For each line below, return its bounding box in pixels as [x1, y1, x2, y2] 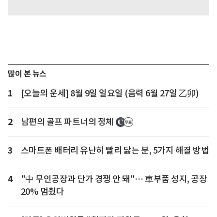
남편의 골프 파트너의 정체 [20, 116, 114, 127]
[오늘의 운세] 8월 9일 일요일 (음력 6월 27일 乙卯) [20, 87, 199, 99]
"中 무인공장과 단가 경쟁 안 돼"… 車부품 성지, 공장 [20, 173, 207, 185]
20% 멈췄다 [20, 186, 64, 197]
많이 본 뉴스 [8, 68, 46, 79]
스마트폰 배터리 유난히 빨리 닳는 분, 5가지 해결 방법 [20, 144, 209, 156]
